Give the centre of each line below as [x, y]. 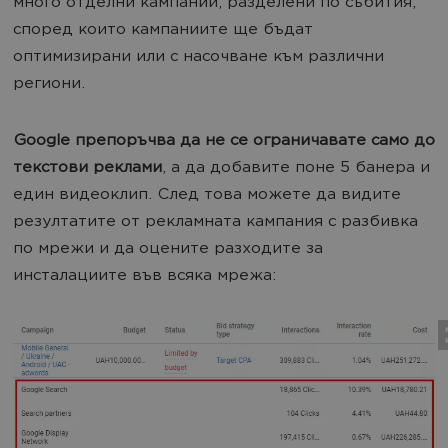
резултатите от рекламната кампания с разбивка [215, 223]
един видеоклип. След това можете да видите [207, 196]
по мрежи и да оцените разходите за [168, 250]
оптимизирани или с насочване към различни [198, 58]
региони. [49, 85]
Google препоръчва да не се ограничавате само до [224, 142]
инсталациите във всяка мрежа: [144, 277]
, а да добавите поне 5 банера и [296, 169]
